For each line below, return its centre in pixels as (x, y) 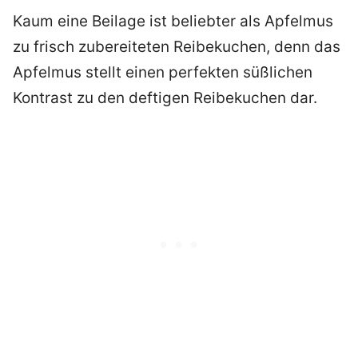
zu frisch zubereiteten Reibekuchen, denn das (177, 47)
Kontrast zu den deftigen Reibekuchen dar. (165, 98)
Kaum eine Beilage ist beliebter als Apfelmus (173, 22)
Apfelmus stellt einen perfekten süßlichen (163, 73)
